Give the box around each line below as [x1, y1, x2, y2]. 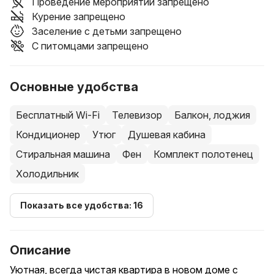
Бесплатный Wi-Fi [16, 108, 100, 121]
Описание [10, 242, 71, 257]
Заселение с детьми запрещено [32, 24, 182, 37]
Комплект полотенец [154, 147, 253, 160]
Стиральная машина [16, 147, 110, 160]
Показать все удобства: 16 [20, 199, 143, 210]
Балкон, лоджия [174, 108, 250, 121]
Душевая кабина [128, 128, 206, 141]
